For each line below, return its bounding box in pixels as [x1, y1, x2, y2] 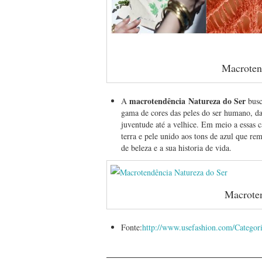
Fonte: [121, 222, 142, 233]
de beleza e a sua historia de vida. [121, 142, 232, 154]
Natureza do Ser [188, 95, 246, 108]
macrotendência [129, 95, 185, 108]
